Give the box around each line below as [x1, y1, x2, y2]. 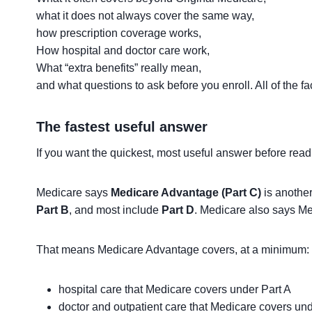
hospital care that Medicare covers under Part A [58, 283, 291, 295]
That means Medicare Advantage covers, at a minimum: [36, 244, 309, 256]
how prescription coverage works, [36, 27, 201, 39]
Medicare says [36, 187, 111, 198]
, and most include [69, 204, 162, 216]
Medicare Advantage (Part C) [111, 187, 261, 198]
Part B [36, 204, 69, 216]
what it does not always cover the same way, [36, 10, 254, 22]
